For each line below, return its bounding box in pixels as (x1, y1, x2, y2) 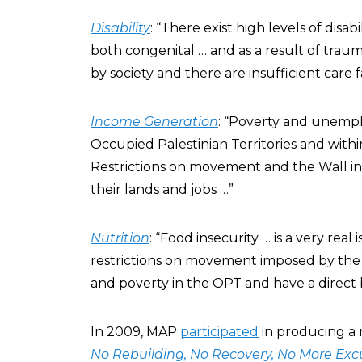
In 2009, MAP (90, 324, 180, 339)
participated (180, 324, 259, 339)
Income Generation (90, 114, 218, 129)
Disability (90, 20, 150, 36)
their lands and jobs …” (90, 182, 237, 197)
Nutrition (90, 230, 149, 246)
